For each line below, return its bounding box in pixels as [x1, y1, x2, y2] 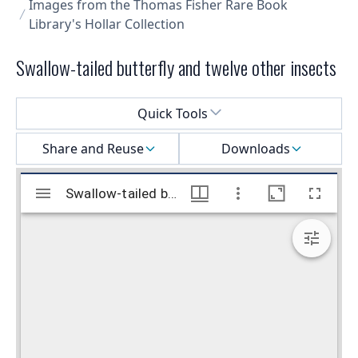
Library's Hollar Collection [29, 15, 185, 34]
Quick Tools [137, 105, 208, 123]
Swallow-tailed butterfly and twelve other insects [16, 53, 336, 82]
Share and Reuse [42, 140, 144, 158]
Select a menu [15, 97, 100, 116]
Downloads [221, 140, 290, 158]
